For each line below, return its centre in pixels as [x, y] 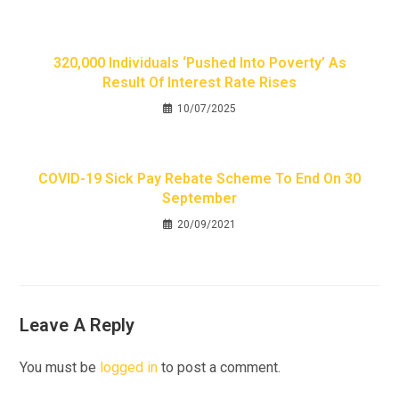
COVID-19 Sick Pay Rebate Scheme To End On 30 [199, 179]
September [199, 198]
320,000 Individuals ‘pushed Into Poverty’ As [199, 63]
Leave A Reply [77, 325]
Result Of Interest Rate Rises [199, 82]
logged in [129, 367]
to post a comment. [220, 367]
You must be [60, 367]
